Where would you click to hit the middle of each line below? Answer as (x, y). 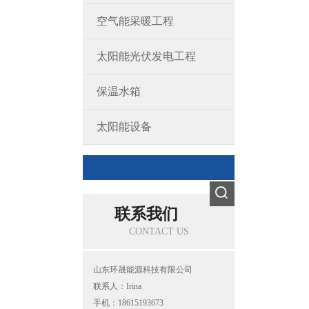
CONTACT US (159, 231)
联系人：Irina (117, 286)
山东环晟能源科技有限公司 (143, 270)
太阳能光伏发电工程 (146, 56)
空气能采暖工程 (135, 21)
